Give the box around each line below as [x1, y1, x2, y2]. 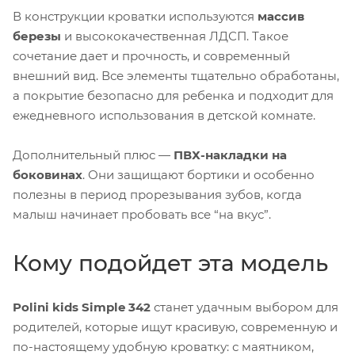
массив [258, 8, 304, 24]
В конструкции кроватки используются [13, 8, 258, 24]
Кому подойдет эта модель [13, 249, 328, 277]
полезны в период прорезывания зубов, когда [13, 186, 302, 202]
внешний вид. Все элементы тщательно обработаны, [13, 67, 339, 83]
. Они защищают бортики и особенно [82, 166, 315, 182]
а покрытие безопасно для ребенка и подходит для [13, 87, 334, 103]
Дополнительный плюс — [13, 147, 174, 162]
